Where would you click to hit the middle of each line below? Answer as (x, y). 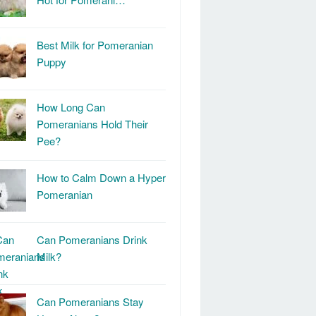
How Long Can (71, 107)
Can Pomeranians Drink (92, 239)
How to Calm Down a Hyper (101, 177)
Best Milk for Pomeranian (95, 45)
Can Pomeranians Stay (90, 302)
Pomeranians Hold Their (92, 124)
